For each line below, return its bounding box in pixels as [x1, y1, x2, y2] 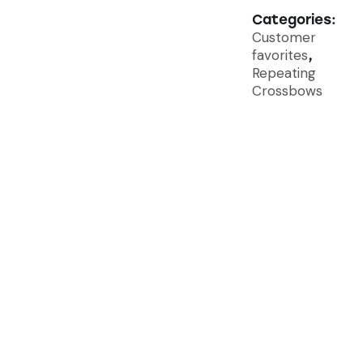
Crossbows [251, 81, 322, 100]
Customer [251, 28, 316, 46]
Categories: [251, 11, 336, 28]
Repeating [251, 63, 316, 82]
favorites [251, 45, 308, 64]
